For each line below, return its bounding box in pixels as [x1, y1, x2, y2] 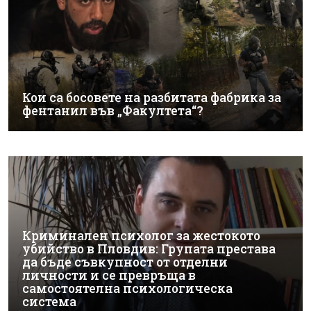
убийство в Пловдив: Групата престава [22, 240, 276, 257]
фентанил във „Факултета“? [22, 103, 203, 119]
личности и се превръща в [22, 267, 196, 283]
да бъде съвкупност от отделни [22, 253, 228, 270]
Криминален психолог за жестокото [22, 227, 260, 244]
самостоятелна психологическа [22, 280, 233, 296]
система [22, 293, 76, 310]
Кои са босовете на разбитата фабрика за [22, 90, 281, 106]
